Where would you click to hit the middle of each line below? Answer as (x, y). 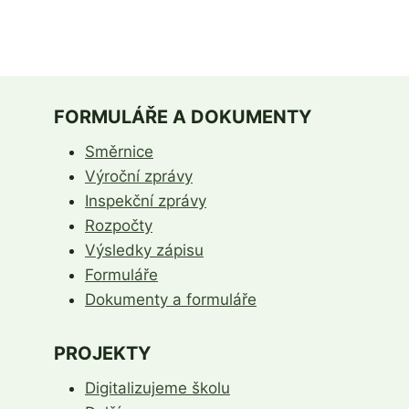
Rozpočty (119, 225)
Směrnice (119, 151)
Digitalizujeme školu (157, 388)
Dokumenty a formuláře (171, 299)
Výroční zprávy (139, 176)
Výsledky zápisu (144, 250)
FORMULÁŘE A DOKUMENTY (183, 116)
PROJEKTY (102, 353)
